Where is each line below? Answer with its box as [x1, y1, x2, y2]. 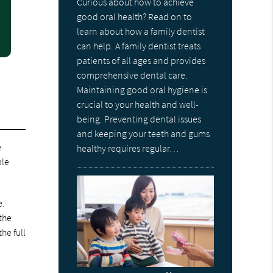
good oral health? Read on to [77, 10, 193, 23]
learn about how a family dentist [77, 25, 205, 38]
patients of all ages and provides [77, 54, 206, 67]
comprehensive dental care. [77, 69, 188, 82]
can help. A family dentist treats [77, 40, 201, 52]
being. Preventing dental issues [77, 113, 202, 126]
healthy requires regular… [77, 142, 179, 155]
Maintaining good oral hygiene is [77, 83, 208, 96]
